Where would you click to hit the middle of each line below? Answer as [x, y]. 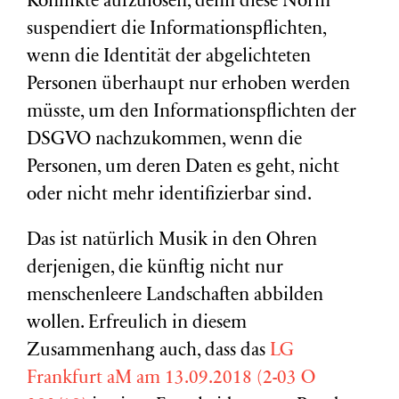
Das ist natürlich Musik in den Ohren [172, 241]
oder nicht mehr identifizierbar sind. [169, 195]
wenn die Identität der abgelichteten [169, 57]
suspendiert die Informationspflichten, [176, 30]
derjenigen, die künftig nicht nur [155, 269]
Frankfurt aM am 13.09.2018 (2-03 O [171, 379]
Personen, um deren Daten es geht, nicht [183, 168]
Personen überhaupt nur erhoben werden [188, 85]
